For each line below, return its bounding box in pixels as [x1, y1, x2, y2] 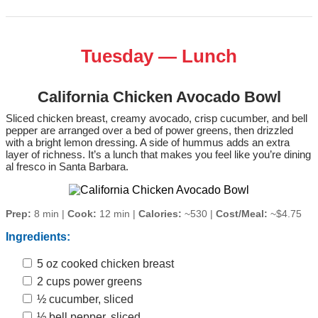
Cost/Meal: [216, 208, 268, 220]
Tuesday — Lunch [81, 45, 237, 67]
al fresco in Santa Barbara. [6, 160, 128, 173]
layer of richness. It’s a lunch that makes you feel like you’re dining [6, 148, 311, 161]
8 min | [31, 208, 67, 220]
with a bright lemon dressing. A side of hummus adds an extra [6, 136, 290, 149]
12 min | [97, 208, 138, 220]
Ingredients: [6, 231, 70, 243]
